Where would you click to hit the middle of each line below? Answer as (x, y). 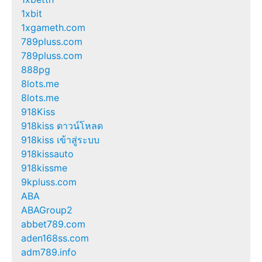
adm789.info (49, 252)
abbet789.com (53, 224)
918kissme (44, 168)
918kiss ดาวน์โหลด (62, 125)
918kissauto (47, 154)
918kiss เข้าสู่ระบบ (60, 139)
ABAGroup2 (47, 210)
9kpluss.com (49, 182)
